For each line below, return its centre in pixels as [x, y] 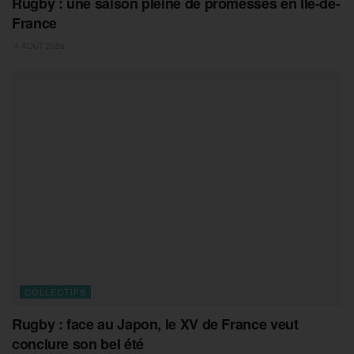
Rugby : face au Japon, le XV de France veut [155, 324]
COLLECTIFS [55, 291]
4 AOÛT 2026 [38, 45]
